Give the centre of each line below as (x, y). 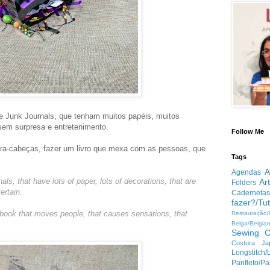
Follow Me (248, 131)
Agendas (246, 172)
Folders (244, 183)
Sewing (245, 233)
